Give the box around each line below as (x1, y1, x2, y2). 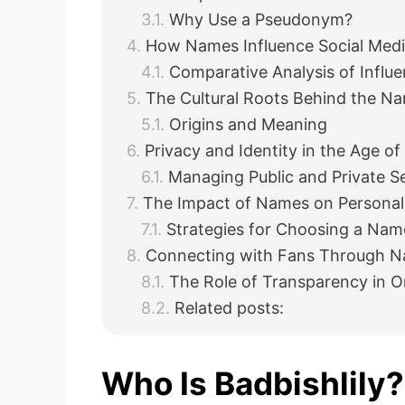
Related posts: (174, 298, 284, 317)
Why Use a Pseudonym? (169, 10, 353, 29)
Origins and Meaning (169, 115, 327, 134)
